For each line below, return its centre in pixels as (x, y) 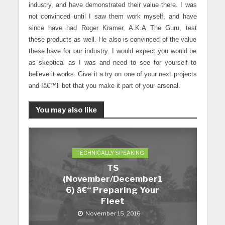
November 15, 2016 (113, 213)
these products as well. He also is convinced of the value (113, 40)
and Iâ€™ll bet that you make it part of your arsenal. (104, 86)
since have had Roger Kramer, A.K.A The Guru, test (113, 28)
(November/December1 (113, 179)
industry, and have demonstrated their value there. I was (113, 5)
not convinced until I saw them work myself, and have (113, 17)
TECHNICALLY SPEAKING (110, 153)
